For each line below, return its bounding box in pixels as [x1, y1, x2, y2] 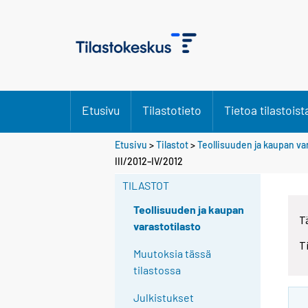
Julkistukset [133, 291, 195, 305]
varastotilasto [133, 219, 201, 233]
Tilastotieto [142, 102, 201, 118]
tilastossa [133, 263, 181, 277]
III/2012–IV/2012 [115, 155, 183, 167]
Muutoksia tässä [133, 247, 212, 261]
